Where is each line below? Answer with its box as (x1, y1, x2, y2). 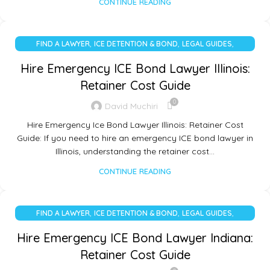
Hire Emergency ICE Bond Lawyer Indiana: (17, 230, 253, 246)
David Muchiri (105, 100, 158, 111)
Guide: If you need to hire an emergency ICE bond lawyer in (17, 133, 253, 144)
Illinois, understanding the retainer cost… (55, 146, 215, 157)
